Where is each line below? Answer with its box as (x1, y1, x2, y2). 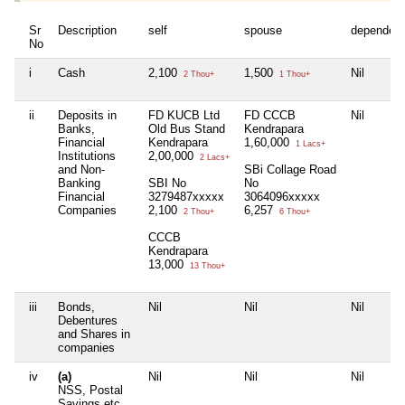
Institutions (58, 149, 116, 164)
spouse (244, 24, 282, 38)
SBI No (148, 176, 186, 191)
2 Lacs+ (197, 153, 230, 163)
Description (58, 24, 117, 38)
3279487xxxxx (148, 190, 224, 204)
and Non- (58, 163, 105, 177)
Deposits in (58, 108, 117, 123)
